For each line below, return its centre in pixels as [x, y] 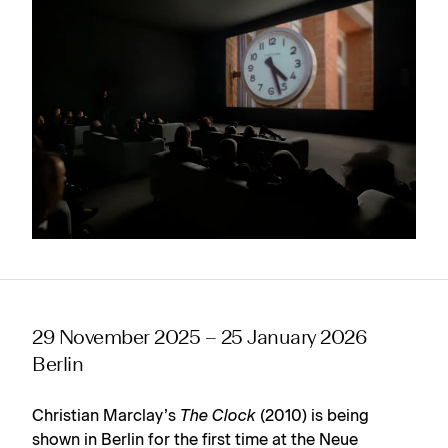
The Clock [218, 415]
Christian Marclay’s [106, 415]
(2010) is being [312, 415]
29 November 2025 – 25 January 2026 [199, 338]
